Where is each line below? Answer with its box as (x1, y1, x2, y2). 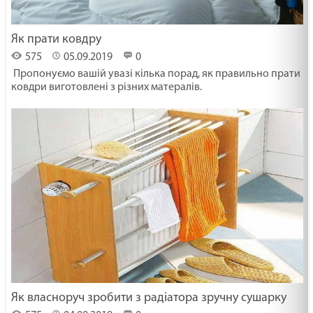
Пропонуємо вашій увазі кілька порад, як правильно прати (11, 68, 301, 80)
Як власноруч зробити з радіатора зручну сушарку (11, 291, 287, 305)
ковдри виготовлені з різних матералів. (11, 81, 203, 93)
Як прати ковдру (11, 32, 102, 46)
